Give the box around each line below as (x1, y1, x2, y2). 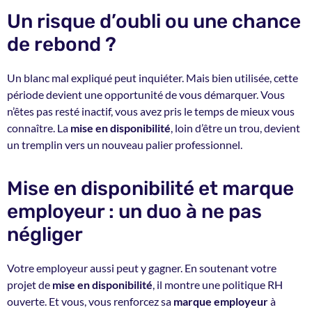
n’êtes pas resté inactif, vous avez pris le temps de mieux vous (7, 104, 295, 118)
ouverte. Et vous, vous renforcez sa (7, 295, 173, 309)
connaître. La (7, 120, 70, 134)
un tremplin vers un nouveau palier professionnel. (7, 137, 242, 151)
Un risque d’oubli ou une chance (7, 9, 301, 33)
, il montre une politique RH (153, 278, 283, 292)
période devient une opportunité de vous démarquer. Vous (7, 87, 285, 101)
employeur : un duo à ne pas (7, 200, 262, 224)
